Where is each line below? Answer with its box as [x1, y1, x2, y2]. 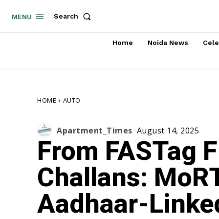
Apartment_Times [57, 125, 132, 136]
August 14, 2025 [136, 125, 199, 136]
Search [54, 12, 78, 21]
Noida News [147, 38, 188, 46]
